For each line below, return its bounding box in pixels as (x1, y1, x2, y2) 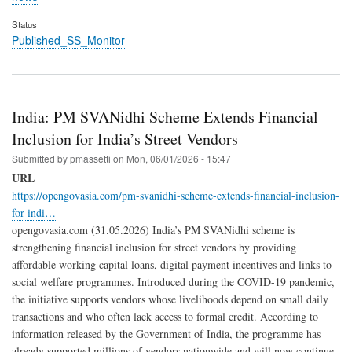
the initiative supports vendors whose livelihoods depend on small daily (12, 291, 328, 307)
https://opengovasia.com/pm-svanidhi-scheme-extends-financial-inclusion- (12, 188, 339, 203)
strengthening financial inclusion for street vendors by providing (12, 240, 296, 255)
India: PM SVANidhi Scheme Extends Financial (12, 106, 318, 128)
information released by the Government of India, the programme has (12, 326, 321, 342)
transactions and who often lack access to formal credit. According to (12, 309, 318, 324)
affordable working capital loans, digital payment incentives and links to (12, 257, 332, 273)
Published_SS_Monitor (12, 32, 125, 49)
